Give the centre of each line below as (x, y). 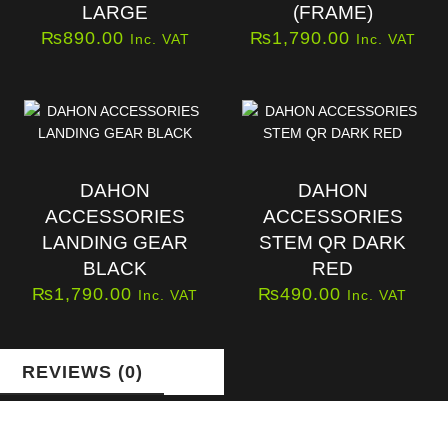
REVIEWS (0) (82, 371)
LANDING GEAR (115, 242)
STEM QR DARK (333, 242)
